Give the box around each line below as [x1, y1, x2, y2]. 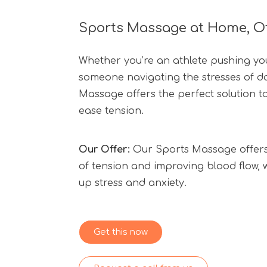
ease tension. [79, 105, 144, 116]
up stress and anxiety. [79, 178, 187, 189]
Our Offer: [79, 144, 130, 156]
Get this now [94, 227, 148, 238]
